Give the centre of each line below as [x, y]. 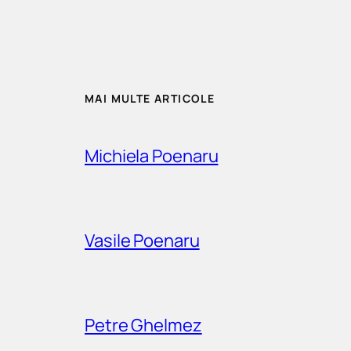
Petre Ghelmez [143, 325]
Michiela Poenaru [152, 156]
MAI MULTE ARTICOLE [150, 99]
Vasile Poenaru [142, 240]
